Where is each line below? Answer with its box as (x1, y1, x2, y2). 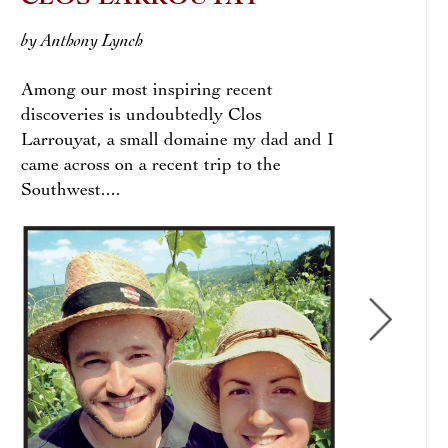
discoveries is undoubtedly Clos (20, 107, 262, 125)
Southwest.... (20, 182, 121, 200)
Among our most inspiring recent (20, 82, 273, 100)
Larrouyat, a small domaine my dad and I (20, 132, 334, 150)
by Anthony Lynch (20, 32, 143, 50)
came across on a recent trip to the (20, 157, 281, 175)
